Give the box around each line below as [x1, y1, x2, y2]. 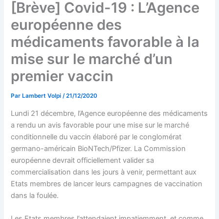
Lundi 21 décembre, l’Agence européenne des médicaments [11, 109, 208, 118]
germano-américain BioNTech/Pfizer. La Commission [11, 144, 186, 153]
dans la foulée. [11, 191, 59, 200]
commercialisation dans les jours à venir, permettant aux [11, 167, 197, 176]
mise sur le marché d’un [11, 50, 173, 68]
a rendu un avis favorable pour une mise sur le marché [11, 120, 190, 130]
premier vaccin [11, 67, 114, 85]
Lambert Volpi [22, 92, 63, 100]
